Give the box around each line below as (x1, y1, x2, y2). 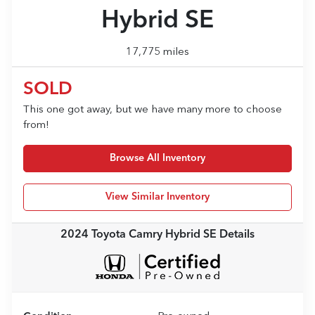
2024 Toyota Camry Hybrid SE (60, 229, 217, 240)
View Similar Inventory (105, 191, 210, 202)
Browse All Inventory (110, 153, 205, 163)
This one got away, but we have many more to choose (23, 104, 282, 115)
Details (217, 229, 255, 240)
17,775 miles (126, 46, 189, 58)
